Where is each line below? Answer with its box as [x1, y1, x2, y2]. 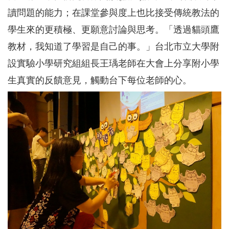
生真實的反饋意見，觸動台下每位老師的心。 [8, 75, 192, 85]
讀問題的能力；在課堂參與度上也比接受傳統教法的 [8, 7, 219, 18]
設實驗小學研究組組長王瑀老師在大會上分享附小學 [8, 58, 219, 68]
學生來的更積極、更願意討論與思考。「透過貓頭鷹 [8, 24, 219, 35]
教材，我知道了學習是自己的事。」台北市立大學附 [8, 41, 219, 52]
